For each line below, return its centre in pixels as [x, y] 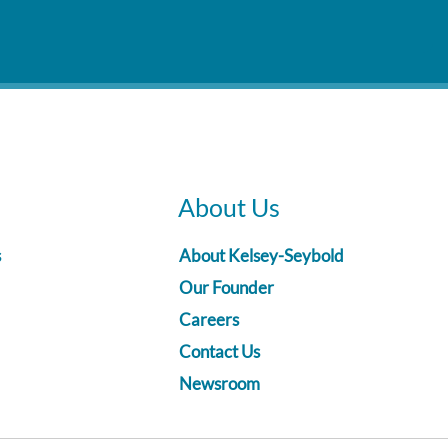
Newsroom [219, 383]
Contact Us [219, 351]
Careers [209, 319]
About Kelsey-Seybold [261, 255]
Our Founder [226, 287]
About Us [229, 206]
